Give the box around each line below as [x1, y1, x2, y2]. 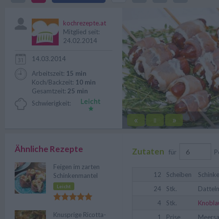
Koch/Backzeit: [32, 78, 75, 86]
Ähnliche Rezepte [15, 144, 83, 154]
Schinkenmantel [53, 172, 98, 179]
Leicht [57, 183, 71, 189]
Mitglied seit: [63, 28, 100, 36]
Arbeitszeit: [32, 69, 66, 77]
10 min [75, 78, 96, 86]
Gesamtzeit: [32, 87, 67, 95]
